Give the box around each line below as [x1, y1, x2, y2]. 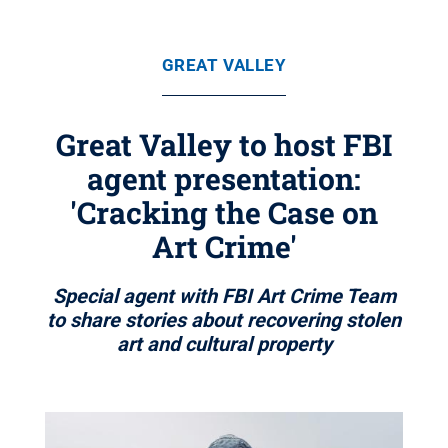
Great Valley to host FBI [56, 125, 392, 164]
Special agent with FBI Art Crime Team [52, 284, 396, 308]
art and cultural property [116, 332, 332, 356]
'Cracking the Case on [70, 193, 378, 232]
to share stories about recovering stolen [47, 308, 401, 332]
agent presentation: [87, 159, 361, 198]
